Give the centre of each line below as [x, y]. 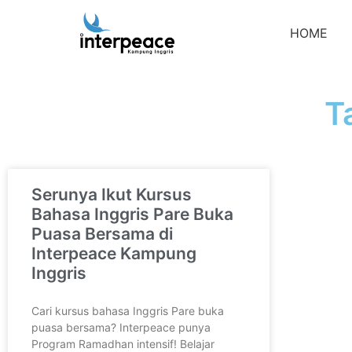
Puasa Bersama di [102, 233]
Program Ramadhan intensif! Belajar [123, 343]
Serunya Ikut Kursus [112, 194]
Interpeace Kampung [114, 253]
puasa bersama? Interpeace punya [121, 327]
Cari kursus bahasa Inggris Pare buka [128, 310]
